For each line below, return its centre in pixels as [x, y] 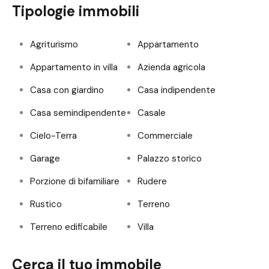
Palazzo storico [170, 158]
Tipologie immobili [76, 11]
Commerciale [165, 135]
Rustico [46, 204]
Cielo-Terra [53, 135]
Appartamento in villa [74, 67]
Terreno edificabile [69, 227]
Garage [45, 158]
